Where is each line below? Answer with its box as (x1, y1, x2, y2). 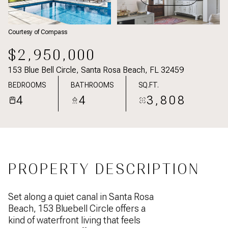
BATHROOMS (71, 80, 113, 89)
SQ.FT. (138, 80, 159, 89)
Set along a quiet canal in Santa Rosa (8, 191, 154, 202)
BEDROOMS (8, 80, 46, 89)
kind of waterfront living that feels (8, 215, 140, 225)
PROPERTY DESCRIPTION (8, 161, 200, 178)
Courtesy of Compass (8, 28, 67, 36)
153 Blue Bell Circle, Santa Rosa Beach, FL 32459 (8, 65, 184, 75)
